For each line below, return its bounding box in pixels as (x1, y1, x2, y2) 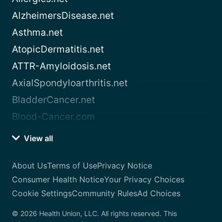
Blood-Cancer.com (12, 111, 95, 123)
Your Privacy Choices (104, 174, 184, 185)
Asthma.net (12, 27, 63, 39)
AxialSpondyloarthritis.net (12, 77, 128, 89)
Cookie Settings (12, 188, 72, 199)
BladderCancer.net (12, 94, 95, 106)
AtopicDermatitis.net (12, 44, 104, 55)
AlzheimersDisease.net (12, 10, 114, 22)
